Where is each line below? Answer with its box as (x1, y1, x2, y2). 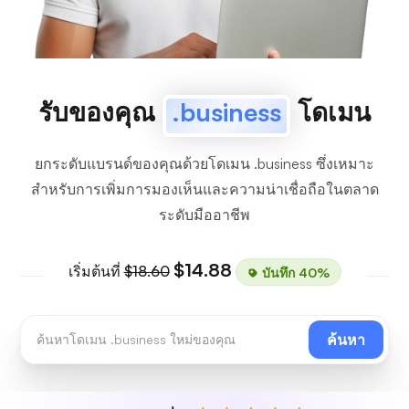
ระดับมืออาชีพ (159, 205, 250, 224)
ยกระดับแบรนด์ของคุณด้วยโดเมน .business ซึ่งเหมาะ (35, 154, 374, 173)
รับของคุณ (38, 96, 163, 128)
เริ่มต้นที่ (68, 262, 124, 280)
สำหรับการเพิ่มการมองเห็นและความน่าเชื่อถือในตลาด (30, 180, 379, 198)
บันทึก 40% (257, 264, 330, 279)
